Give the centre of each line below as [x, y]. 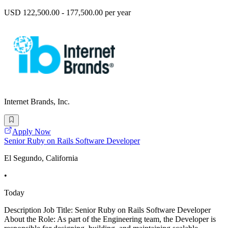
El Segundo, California [41, 158]
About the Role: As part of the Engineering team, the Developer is [110, 219]
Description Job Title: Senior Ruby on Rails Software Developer [107, 210]
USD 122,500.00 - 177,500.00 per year [67, 13]
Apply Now [32, 131]
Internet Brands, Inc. [37, 102]
